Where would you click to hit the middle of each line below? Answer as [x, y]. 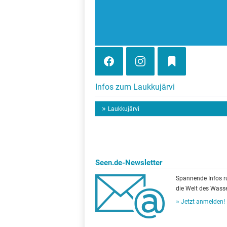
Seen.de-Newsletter [129, 163]
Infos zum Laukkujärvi [135, 87]
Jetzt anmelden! [203, 202]
